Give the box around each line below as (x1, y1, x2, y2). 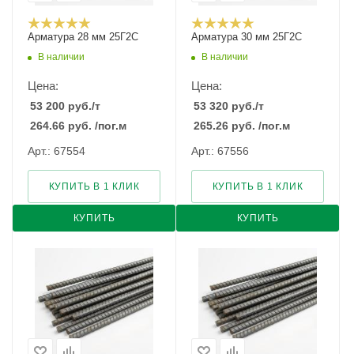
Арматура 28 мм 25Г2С (28, 31, 138, 43)
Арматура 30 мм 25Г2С (191, 31, 302, 43)
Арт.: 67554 (28, 145, 85, 157)
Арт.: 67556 (191, 145, 249, 157)
